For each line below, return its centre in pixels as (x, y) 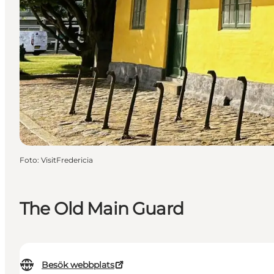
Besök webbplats (78, 265)
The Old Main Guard (102, 208)
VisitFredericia (67, 160)
